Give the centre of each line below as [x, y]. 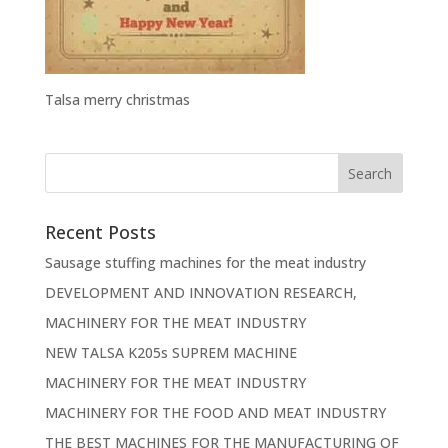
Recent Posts [100, 232]
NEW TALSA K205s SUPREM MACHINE [170, 353]
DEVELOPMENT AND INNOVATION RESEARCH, [200, 293]
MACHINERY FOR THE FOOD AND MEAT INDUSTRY [215, 413]
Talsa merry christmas [117, 100]
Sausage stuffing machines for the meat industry [205, 263]
